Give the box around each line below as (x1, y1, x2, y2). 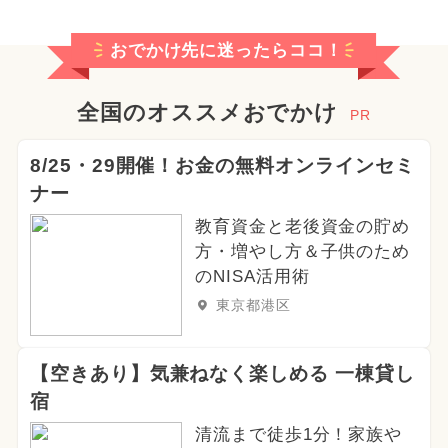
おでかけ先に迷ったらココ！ (109, 40, 344, 60)
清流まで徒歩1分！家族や (194, 425, 403, 445)
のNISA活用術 (194, 267, 310, 287)
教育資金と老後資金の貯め (194, 217, 411, 237)
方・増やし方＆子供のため (194, 242, 411, 262)
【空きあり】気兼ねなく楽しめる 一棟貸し (29, 363, 415, 385)
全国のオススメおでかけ (76, 101, 339, 126)
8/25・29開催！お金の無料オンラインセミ (29, 155, 415, 177)
